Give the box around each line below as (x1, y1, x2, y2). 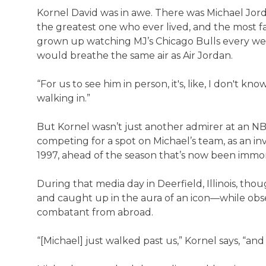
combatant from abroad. (37, 207, 153, 218)
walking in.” (37, 93, 90, 104)
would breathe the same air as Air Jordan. (37, 50, 233, 61)
